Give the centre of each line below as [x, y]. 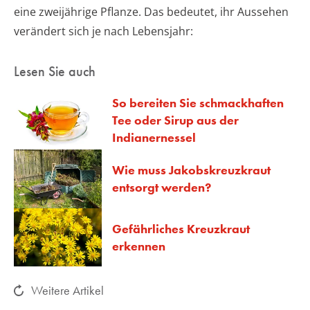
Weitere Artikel [67, 291]
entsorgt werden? [162, 188]
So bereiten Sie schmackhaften [198, 103]
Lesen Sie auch [55, 72]
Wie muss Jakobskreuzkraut [191, 170]
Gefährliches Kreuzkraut [181, 228]
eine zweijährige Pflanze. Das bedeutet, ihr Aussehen [151, 12]
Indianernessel [154, 138]
